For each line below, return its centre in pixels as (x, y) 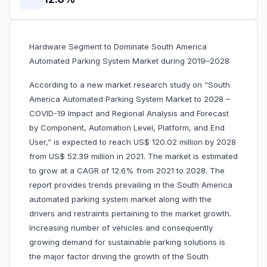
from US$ (48, 156)
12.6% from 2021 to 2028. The (168, 171)
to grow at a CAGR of (70, 171)
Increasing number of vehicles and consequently (121, 228)
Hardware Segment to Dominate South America (118, 47)
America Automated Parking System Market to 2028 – (130, 99)
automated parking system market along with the (120, 199)
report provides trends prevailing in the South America (131, 185)
